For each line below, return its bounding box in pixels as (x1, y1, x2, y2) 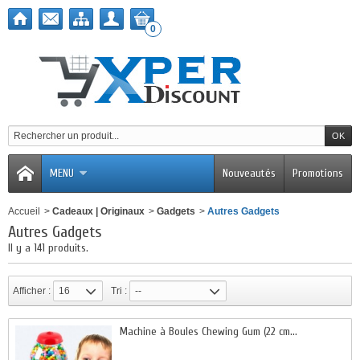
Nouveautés (223, 166, 276, 180)
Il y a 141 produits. (8, 241, 88, 255)
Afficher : (13, 285, 51, 297)
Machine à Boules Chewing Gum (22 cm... (120, 325, 297, 338)
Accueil (8, 206, 40, 217)
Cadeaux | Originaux (52, 206, 145, 217)
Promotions (292, 166, 343, 180)
